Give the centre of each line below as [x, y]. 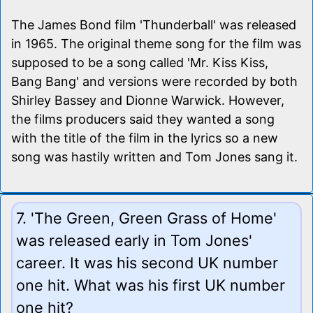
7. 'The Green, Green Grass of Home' [146, 218]
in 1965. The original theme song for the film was [156, 43]
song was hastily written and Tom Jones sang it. [154, 156]
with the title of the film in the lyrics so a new [145, 138]
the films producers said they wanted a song [143, 119]
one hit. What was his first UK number [151, 285]
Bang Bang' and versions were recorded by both [154, 81]
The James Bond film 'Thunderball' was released [154, 24]
